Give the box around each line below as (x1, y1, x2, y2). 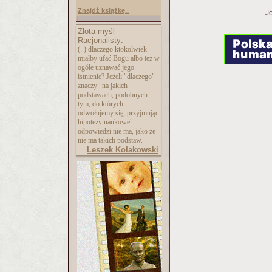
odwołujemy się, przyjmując (78, 109, 158, 117)
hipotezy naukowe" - (78, 118, 137, 126)
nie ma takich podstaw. (78, 136, 143, 144)
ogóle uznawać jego (78, 63, 134, 72)
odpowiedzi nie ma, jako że (78, 127, 155, 135)
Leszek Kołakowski (87, 145, 158, 154)
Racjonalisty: (78, 36, 123, 45)
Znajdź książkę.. (78, 7, 129, 14)
